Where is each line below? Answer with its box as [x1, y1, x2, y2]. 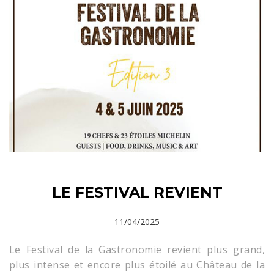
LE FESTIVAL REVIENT [51, 183, 223, 201]
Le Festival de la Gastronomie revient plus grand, [9, 242, 265, 256]
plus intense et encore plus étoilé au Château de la [9, 257, 265, 272]
